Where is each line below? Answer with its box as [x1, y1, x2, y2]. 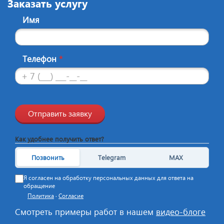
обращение [23, 181, 55, 189]
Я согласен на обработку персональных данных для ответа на [23, 173, 193, 181]
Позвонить [31, 153, 65, 162]
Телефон [22, 52, 59, 64]
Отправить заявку [28, 107, 92, 118]
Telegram [98, 153, 126, 162]
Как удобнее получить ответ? [15, 134, 104, 143]
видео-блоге [156, 205, 205, 217]
